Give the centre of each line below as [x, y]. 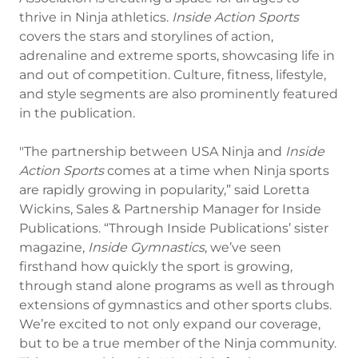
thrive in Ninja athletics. [95, 17]
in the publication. [77, 113]
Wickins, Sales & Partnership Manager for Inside [170, 209]
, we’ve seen [243, 247]
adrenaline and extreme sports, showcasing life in [177, 56]
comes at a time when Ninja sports [218, 171]
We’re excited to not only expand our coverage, [170, 324]
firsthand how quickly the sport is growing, [156, 267]
